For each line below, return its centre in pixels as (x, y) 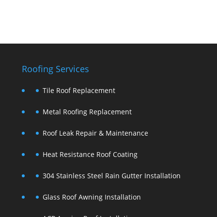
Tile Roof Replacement (79, 90)
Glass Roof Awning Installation (92, 197)
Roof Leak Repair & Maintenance (95, 133)
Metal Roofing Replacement (87, 111)
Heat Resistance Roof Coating (90, 154)
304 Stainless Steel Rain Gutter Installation (111, 175)
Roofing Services (55, 69)
